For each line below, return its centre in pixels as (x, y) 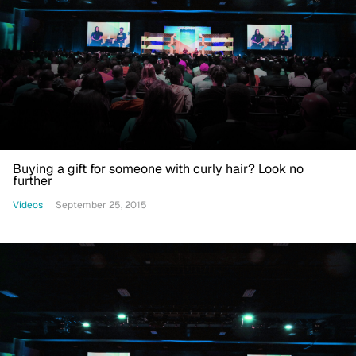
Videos (28, 205)
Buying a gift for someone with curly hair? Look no (158, 169)
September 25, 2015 (101, 205)
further (33, 181)
